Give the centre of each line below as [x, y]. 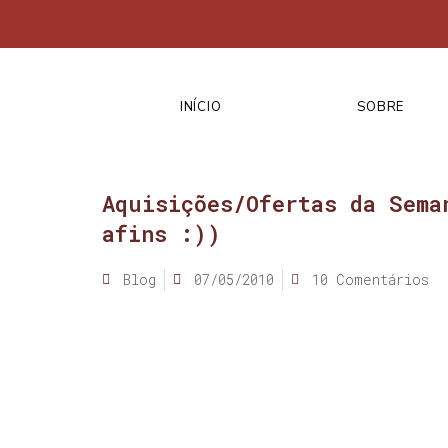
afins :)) [161, 233]
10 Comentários [370, 279]
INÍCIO [201, 106]
